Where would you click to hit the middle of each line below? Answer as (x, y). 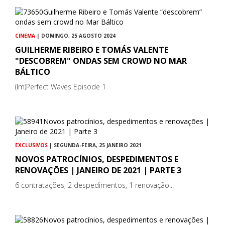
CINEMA (25, 35)
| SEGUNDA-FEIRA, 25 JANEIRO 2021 (95, 145)
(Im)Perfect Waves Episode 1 (61, 86)
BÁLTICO (33, 72)
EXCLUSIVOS (31, 145)
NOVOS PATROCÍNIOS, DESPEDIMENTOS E (97, 159)
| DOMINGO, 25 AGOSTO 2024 (75, 35)
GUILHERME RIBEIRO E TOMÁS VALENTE (92, 49)
